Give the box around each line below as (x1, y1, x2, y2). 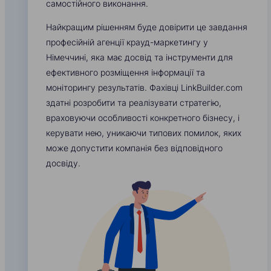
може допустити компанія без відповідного (46, 143, 223, 154)
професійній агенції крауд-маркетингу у (46, 37, 208, 48)
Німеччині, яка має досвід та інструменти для (46, 52, 233, 63)
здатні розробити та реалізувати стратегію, (46, 97, 221, 108)
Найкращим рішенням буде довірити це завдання (46, 22, 247, 33)
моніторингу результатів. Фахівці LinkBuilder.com (46, 82, 243, 93)
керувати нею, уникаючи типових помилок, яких (46, 128, 241, 139)
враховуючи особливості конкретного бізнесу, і (46, 113, 240, 123)
